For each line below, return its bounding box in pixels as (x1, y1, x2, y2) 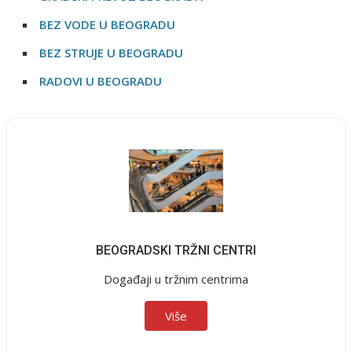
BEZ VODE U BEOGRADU (39, 16, 176, 32)
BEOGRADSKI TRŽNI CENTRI (96, 242, 256, 258)
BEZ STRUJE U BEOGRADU (39, 44, 184, 60)
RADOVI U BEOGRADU (39, 72, 163, 89)
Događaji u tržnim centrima (104, 270, 248, 287)
